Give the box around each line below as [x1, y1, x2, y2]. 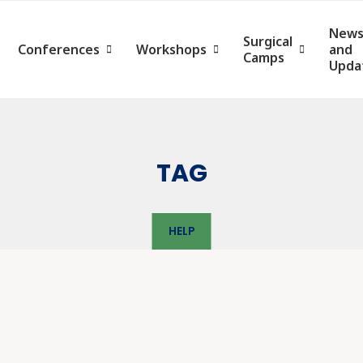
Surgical [243, 32, 293, 50]
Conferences [18, 41, 100, 58]
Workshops [136, 41, 207, 58]
